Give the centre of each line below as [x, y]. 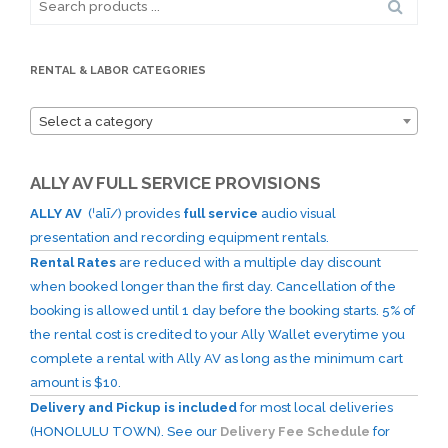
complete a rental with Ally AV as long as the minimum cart [216, 359]
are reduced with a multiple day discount [250, 263]
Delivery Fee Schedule [295, 432]
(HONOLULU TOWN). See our [125, 432]
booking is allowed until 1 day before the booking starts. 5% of [222, 311]
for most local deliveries [315, 408]
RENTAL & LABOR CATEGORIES [118, 71]
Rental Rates [74, 263]
